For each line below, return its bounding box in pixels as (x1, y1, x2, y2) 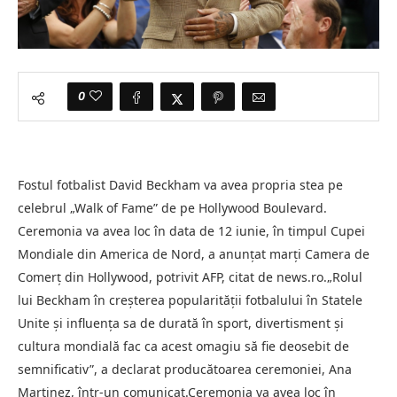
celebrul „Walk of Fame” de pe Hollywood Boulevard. (18, 199, 327, 217)
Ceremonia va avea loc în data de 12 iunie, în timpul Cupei (18, 222, 365, 240)
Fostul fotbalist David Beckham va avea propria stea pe (18, 176, 343, 194)
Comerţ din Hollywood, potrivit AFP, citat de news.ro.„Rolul (18, 269, 362, 286)
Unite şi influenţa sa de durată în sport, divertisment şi (18, 315, 344, 332)
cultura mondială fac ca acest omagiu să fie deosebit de (18, 338, 349, 355)
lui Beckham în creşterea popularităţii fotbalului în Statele (18, 292, 362, 309)
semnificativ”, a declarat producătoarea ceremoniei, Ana (18, 361, 352, 378)
